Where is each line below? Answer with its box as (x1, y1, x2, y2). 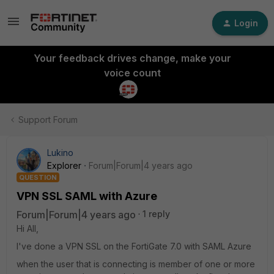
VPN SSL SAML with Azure (17, 190, 157, 202)
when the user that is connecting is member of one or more (17, 259, 255, 269)
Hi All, (17, 223, 39, 234)
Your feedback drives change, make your (33, 52, 231, 64)
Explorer (47, 160, 81, 171)
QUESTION (19, 173, 57, 182)
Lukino (47, 147, 73, 158)
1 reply (143, 209, 170, 219)
